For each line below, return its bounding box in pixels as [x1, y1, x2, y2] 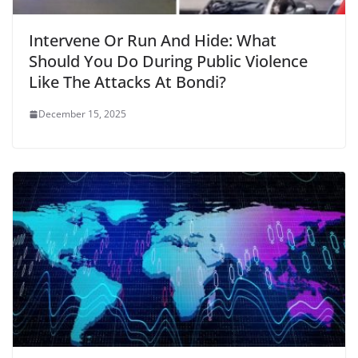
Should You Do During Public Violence [29, 50, 308, 73]
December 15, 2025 [38, 107, 126, 121]
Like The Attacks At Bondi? [29, 71, 226, 93]
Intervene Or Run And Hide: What [29, 30, 276, 52]
